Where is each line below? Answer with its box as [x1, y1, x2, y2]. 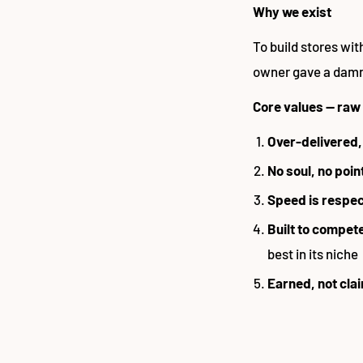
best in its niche [267, 245, 358, 262]
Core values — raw [253, 97, 361, 114]
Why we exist [253, 2, 331, 19]
